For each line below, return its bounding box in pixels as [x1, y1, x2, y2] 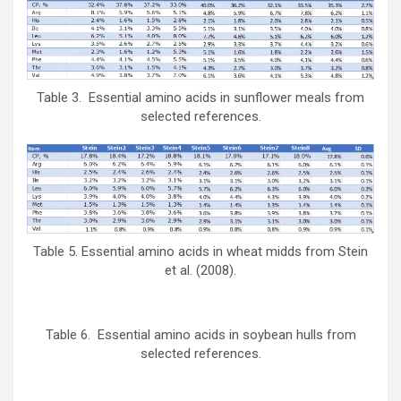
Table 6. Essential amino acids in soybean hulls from [45, 327, 356, 344]
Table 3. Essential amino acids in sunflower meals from [37, 90, 364, 107]
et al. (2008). [165, 262, 236, 279]
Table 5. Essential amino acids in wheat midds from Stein [33, 243, 368, 260]
